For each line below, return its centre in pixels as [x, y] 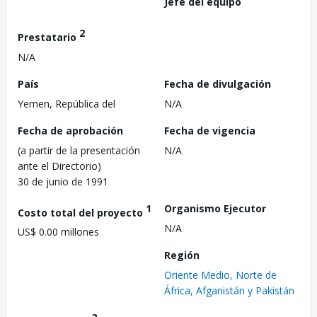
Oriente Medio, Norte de [220, 275]
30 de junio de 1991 [63, 181]
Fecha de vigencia [210, 130]
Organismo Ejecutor [215, 208]
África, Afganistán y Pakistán [229, 290]
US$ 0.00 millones [58, 232]
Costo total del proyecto [82, 212]
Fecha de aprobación [70, 130]
